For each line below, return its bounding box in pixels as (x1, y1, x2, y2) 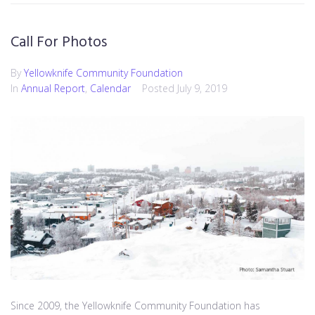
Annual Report (21, 82, 85, 96)
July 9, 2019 (177, 82, 227, 96)
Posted (142, 82, 177, 96)
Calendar (90, 82, 131, 96)
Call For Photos (11, 31, 107, 55)
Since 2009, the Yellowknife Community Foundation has (11, 298, 260, 312)
